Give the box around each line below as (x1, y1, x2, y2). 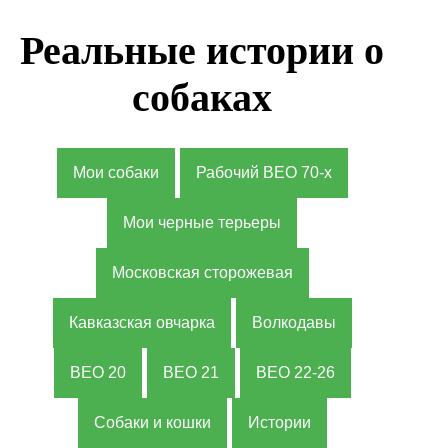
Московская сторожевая (111, 263, 293, 281)
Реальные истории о (20, 27, 385, 73)
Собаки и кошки (93, 413, 211, 431)
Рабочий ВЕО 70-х (195, 163, 332, 181)
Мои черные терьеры (123, 213, 282, 231)
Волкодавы (251, 313, 336, 331)
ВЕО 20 (69, 363, 126, 381)
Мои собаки (72, 163, 159, 181)
